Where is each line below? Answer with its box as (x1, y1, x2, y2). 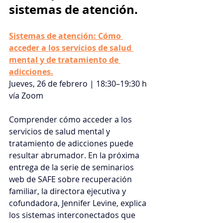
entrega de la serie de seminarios (9, 161, 136, 173)
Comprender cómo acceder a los (9, 113, 134, 125)
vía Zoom (9, 90, 43, 101)
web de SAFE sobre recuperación (9, 173, 134, 185)
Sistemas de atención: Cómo (9, 30, 123, 41)
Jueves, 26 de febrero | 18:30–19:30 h (9, 78, 149, 89)
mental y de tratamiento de (9, 54, 120, 65)
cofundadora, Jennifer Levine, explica (9, 197, 148, 209)
